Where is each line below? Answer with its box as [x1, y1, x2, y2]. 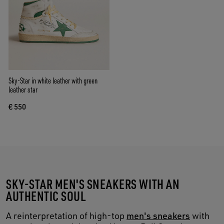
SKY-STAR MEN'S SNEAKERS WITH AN [6, 175, 180, 192]
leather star [8, 84, 37, 95]
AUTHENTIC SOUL [6, 187, 86, 204]
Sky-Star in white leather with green [8, 75, 97, 86]
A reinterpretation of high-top [6, 210, 126, 221]
